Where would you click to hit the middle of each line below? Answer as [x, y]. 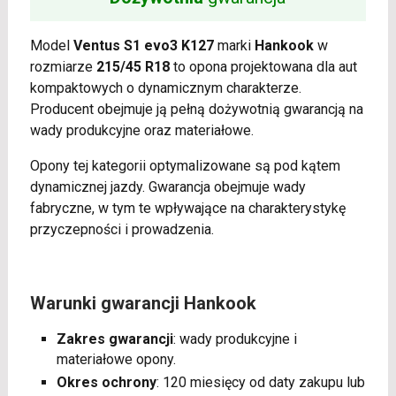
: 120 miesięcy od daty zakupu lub [260, 382]
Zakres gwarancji [114, 339]
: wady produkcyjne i [235, 339]
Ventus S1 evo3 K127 [143, 45]
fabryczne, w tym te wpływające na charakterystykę [187, 208]
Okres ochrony [106, 382]
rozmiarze [63, 66]
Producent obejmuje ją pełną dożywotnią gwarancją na [196, 109]
